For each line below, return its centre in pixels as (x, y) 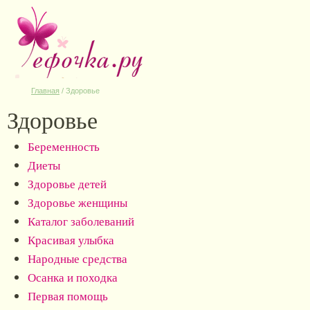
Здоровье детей (67, 184)
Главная (45, 91)
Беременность (64, 146)
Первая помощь (68, 296)
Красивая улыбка (71, 240)
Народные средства (77, 258)
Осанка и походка (73, 277)
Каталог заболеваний (81, 221)
